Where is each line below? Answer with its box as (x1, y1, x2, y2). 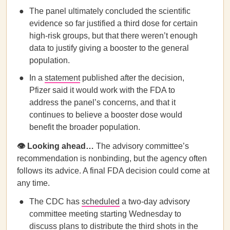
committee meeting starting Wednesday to (29, 209, 181, 218)
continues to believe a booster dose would (29, 110, 182, 119)
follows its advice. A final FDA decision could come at (17, 166, 209, 175)
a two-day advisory (120, 197, 190, 206)
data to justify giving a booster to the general (29, 44, 189, 52)
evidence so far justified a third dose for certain (29, 19, 198, 28)
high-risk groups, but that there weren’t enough (29, 31, 198, 40)
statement (45, 73, 80, 82)
